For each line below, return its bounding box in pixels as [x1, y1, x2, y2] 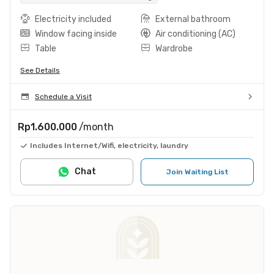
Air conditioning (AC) [155, 28, 235, 39]
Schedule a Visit [35, 92, 92, 101]
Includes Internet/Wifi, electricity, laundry [30, 141, 188, 150]
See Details [20, 65, 60, 75]
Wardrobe [155, 43, 193, 54]
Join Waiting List [166, 167, 229, 176]
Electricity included [35, 13, 111, 24]
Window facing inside [35, 28, 117, 39]
